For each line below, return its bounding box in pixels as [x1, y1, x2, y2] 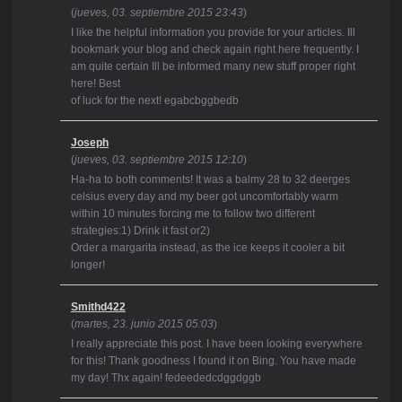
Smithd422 [70, 301, 126, 314]
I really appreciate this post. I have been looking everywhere [70, 337, 363, 351]
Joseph [70, 136, 109, 150]
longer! [70, 258, 105, 272]
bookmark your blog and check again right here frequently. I [70, 43, 359, 57]
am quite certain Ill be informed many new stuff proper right [70, 60, 355, 74]
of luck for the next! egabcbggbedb [70, 94, 239, 108]
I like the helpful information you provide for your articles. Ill [70, 26, 355, 39]
